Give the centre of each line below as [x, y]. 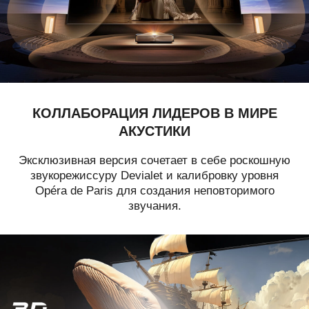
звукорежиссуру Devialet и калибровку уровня [154, 176]
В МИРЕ [250, 113]
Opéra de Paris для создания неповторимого [154, 191]
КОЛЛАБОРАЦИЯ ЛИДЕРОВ [128, 113]
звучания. [154, 206]
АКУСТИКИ [154, 131]
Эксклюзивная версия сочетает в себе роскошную [154, 161]
